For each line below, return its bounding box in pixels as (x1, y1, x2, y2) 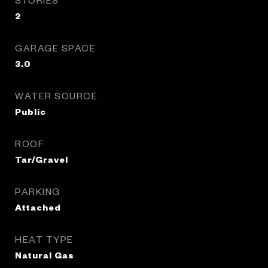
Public (15, 106, 46, 117)
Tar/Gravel (15, 154, 68, 165)
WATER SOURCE (15, 90, 98, 101)
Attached (15, 202, 61, 212)
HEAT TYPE (15, 233, 74, 245)
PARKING (15, 185, 60, 197)
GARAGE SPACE (15, 42, 96, 53)
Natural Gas (15, 249, 74, 260)
